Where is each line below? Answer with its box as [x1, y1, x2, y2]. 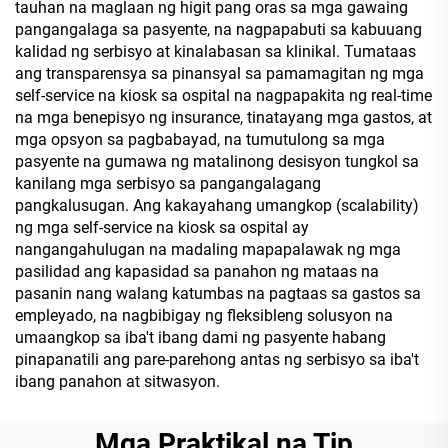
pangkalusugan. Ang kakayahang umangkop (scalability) [15, 196, 419, 215]
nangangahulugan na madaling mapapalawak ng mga [15, 240, 401, 259]
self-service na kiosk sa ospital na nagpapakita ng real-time [15, 86, 432, 105]
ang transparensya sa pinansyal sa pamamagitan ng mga [15, 64, 424, 83]
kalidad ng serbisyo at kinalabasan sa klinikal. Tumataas [15, 42, 416, 61]
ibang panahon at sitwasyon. [15, 372, 220, 391]
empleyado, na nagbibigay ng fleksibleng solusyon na [15, 306, 393, 325]
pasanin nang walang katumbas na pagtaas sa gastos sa [15, 284, 421, 303]
